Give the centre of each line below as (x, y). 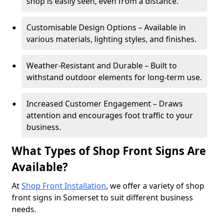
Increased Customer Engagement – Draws (105, 104)
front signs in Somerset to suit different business (102, 197)
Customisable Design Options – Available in (106, 27)
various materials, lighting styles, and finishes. (111, 39)
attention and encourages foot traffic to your (110, 115)
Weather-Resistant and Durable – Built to (102, 66)
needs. (25, 209)
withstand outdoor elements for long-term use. (114, 77)
